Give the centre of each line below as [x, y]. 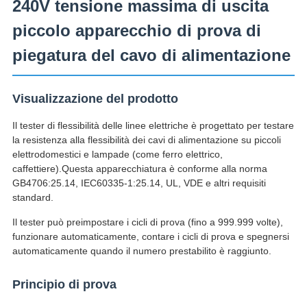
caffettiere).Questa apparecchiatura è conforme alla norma [139, 169]
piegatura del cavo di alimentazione [151, 56]
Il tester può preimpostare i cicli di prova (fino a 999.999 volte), [147, 222]
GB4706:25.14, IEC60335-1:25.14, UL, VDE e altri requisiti [139, 183]
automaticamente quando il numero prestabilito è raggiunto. [142, 251]
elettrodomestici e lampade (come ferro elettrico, [117, 155]
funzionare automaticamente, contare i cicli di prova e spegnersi [150, 237]
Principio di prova [64, 285]
